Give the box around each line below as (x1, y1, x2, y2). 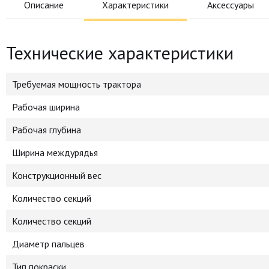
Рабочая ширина (12, 101, 80, 113)
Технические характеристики (6, 41, 234, 64)
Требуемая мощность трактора (12, 78, 141, 90)
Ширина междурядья (12, 147, 98, 159)
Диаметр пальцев (12, 238, 85, 250)
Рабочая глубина (12, 124, 81, 136)
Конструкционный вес (12, 169, 101, 181)
